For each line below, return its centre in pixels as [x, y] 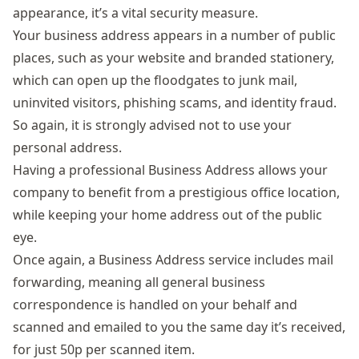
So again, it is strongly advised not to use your [152, 125]
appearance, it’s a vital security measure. [135, 13]
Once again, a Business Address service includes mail [173, 260]
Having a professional [81, 170]
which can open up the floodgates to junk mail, [155, 80]
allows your [291, 170]
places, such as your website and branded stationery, [173, 58]
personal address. [67, 147]
